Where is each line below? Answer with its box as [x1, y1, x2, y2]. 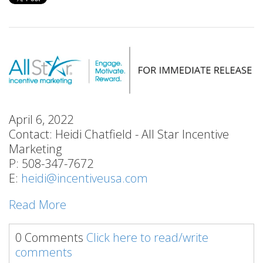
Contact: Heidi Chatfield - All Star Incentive [9, 126, 229, 143]
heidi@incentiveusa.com [21, 170, 148, 187]
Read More [9, 197, 66, 213]
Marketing [9, 141, 62, 157]
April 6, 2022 [9, 112, 73, 128]
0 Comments [15, 230, 86, 246]
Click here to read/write [86, 230, 208, 246]
